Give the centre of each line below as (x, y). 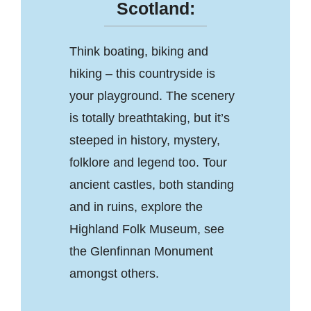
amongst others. (114, 273)
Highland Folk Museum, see (146, 229)
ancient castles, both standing (151, 184)
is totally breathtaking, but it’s (149, 118)
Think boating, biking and (138, 51)
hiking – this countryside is (142, 73)
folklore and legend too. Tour (148, 162)
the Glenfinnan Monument (141, 251)
